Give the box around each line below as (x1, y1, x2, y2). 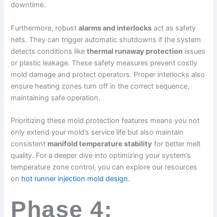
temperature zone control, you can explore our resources (11, 163, 198, 172)
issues (183, 46, 206, 56)
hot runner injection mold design (21, 174, 128, 184)
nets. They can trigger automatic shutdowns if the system (11, 35, 201, 44)
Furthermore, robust (11, 23, 79, 32)
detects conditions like (11, 46, 87, 56)
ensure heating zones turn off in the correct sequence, (11, 81, 190, 91)
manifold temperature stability (47, 139, 153, 149)
